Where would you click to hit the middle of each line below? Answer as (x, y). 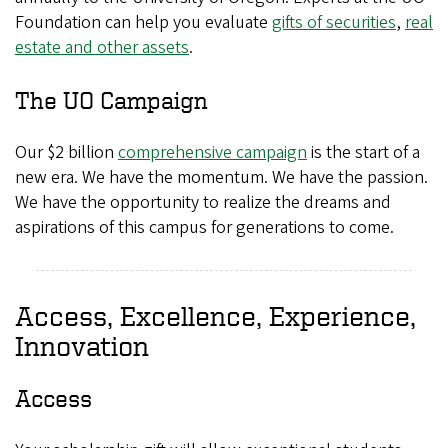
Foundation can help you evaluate (143, 22)
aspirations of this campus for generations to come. (204, 227)
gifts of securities (334, 22)
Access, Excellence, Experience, (215, 315)
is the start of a (363, 152)
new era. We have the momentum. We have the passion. (221, 177)
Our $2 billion (66, 152)
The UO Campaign (111, 100)
